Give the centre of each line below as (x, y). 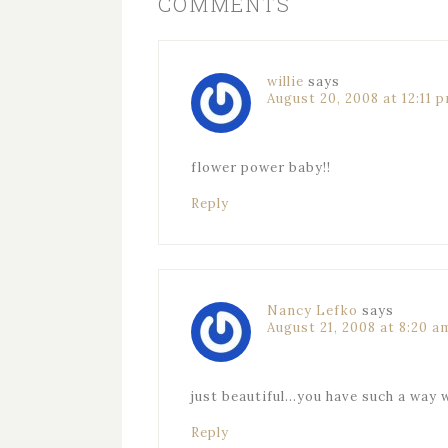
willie (285, 81)
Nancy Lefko (312, 310)
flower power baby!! (261, 167)
